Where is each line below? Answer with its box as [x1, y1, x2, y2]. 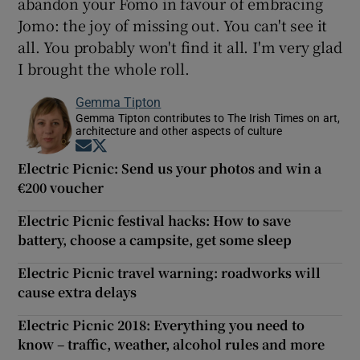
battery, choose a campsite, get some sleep [18, 230, 292, 249]
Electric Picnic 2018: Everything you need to [18, 315, 305, 334]
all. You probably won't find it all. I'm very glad [18, 35, 342, 57]
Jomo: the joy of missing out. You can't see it [18, 14, 328, 35]
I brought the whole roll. [18, 57, 190, 79]
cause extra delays [18, 282, 137, 301]
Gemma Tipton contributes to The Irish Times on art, [76, 112, 341, 124]
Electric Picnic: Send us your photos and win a [18, 158, 322, 178]
